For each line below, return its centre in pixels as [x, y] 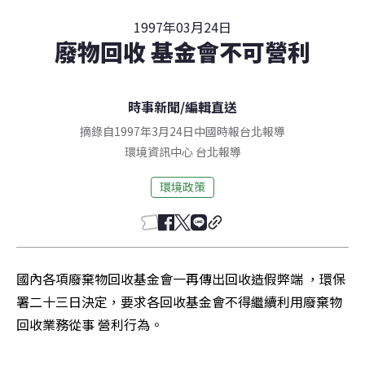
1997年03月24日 [182, 26]
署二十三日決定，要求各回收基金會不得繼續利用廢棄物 [179, 301]
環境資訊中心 [158, 151]
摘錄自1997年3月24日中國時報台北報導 [182, 131]
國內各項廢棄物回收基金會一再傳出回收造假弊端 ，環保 [181, 278]
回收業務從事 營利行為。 [90, 324]
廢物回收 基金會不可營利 [182, 51]
